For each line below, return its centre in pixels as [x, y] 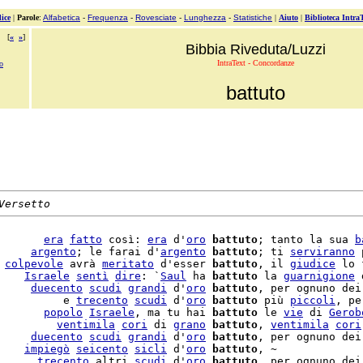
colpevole [34, 264]
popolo [63, 312]
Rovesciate [156, 17]
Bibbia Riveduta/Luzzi [255, 49]
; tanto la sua [306, 239]
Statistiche [253, 17]
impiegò [47, 349]
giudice [313, 264]
